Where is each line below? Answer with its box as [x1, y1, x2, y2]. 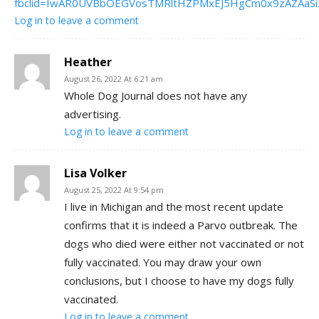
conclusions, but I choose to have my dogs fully [64, 273, 294, 288]
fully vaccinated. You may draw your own [64, 254, 261, 269]
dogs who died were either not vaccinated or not [64, 236, 304, 251]
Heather [64, 53, 112, 70]
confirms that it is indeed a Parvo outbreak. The [64, 217, 298, 232]
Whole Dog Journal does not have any [64, 88, 247, 103]
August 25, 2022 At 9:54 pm [64, 184, 164, 195]
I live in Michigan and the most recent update [64, 199, 283, 214]
